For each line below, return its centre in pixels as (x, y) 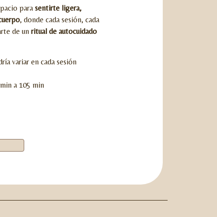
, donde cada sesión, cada (60, 20)
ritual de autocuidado (64, 31)
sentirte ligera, (58, 8)
